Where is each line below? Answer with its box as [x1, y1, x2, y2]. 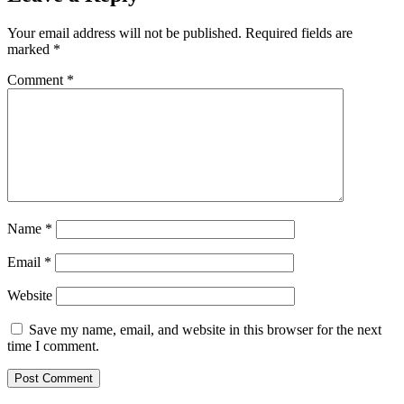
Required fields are [245, 24, 353, 41]
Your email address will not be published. [7, 24, 242, 41]
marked [7, 41, 53, 57]
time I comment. [7, 337, 99, 353]
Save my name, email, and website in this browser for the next [29, 321, 381, 337]
